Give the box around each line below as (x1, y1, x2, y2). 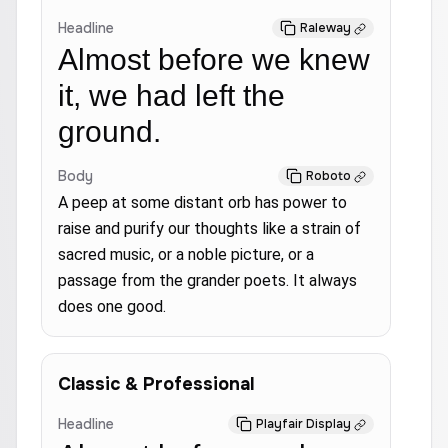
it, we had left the (58, 79, 285, 112)
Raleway (300, 20, 351, 36)
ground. (58, 115, 161, 148)
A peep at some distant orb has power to (58, 193, 347, 212)
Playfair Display (256, 416, 351, 432)
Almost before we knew (58, 43, 370, 76)
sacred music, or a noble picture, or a (58, 245, 314, 264)
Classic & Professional (58, 373, 254, 395)
